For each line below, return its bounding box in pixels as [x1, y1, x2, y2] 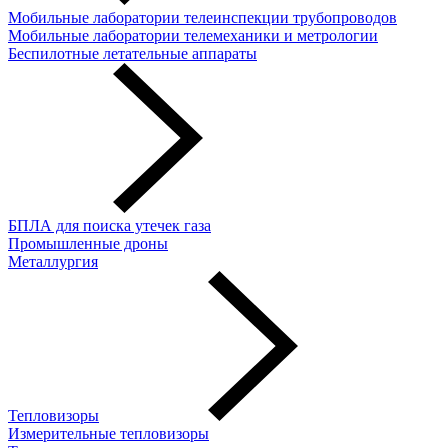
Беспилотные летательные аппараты [8, 45, 257, 62]
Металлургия [8, 253, 98, 270]
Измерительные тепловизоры [8, 425, 209, 442]
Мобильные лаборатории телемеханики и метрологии [8, 27, 378, 44]
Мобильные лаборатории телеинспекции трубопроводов [8, 9, 397, 26]
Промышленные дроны [8, 235, 168, 252]
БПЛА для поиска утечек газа [8, 217, 211, 234]
